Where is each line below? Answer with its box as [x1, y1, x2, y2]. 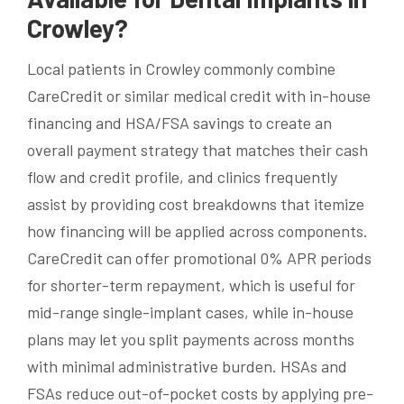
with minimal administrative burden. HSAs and [27, 355, 347, 376]
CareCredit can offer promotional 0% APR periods [27, 247, 372, 268]
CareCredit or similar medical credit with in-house [27, 85, 371, 106]
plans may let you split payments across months [27, 328, 354, 349]
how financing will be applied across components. [27, 220, 368, 241]
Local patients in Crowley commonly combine [27, 58, 335, 78]
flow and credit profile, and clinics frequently [27, 166, 337, 187]
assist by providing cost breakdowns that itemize [27, 193, 364, 214]
